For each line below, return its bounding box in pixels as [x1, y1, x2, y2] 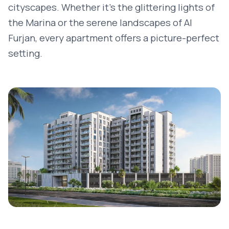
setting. [8, 47, 42, 60]
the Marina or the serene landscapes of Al [8, 16, 192, 29]
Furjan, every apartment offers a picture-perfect [8, 31, 219, 44]
